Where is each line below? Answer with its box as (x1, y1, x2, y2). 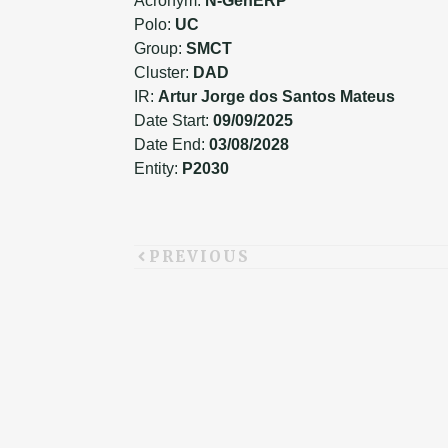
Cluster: (134, 63, 194, 81)
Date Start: (134, 111, 214, 129)
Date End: (134, 135, 210, 153)
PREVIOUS (149, 246, 251, 267)
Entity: (134, 159, 183, 177)
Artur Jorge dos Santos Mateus (158, 87, 396, 105)
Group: (134, 39, 187, 57)
